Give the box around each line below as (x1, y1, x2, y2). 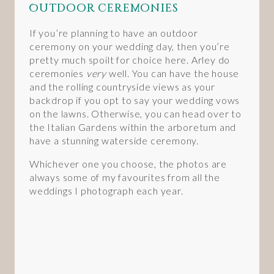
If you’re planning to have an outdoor (29, 27, 198, 39)
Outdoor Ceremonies (29, 1, 178, 15)
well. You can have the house (106, 67, 240, 80)
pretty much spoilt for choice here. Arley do (29, 54, 231, 66)
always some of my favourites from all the (29, 171, 220, 183)
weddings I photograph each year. (29, 185, 183, 197)
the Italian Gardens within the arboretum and (29, 121, 237, 133)
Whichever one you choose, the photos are (29, 158, 227, 170)
